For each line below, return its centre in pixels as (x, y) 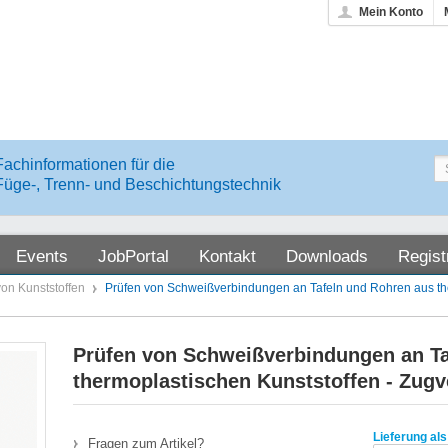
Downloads (327, 256)
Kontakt (227, 256)
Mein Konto (391, 12)
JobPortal (133, 256)
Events (42, 256)
